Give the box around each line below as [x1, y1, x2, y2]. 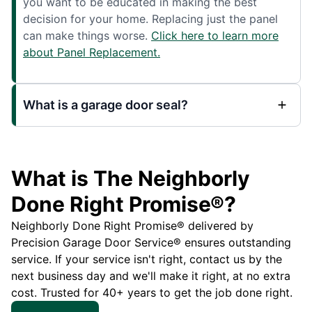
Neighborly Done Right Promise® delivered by [11, 219, 253, 233]
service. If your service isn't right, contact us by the [11, 252, 282, 266]
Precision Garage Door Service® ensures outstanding [11, 235, 291, 249]
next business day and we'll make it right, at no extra [11, 269, 290, 283]
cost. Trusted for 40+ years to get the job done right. [11, 286, 292, 299]
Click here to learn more [151, 29, 279, 42]
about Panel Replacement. [23, 45, 160, 59]
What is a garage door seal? [23, 97, 188, 112]
